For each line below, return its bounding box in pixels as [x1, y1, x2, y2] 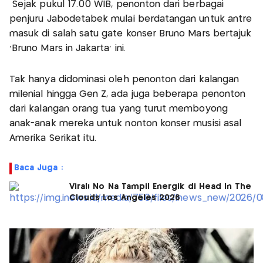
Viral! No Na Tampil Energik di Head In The [69, 183, 252, 191]
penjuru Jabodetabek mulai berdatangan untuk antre [9, 15, 252, 24]
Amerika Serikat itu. [9, 134, 100, 143]
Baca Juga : [14, 164, 63, 173]
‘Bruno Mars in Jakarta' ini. [9, 44, 129, 53]
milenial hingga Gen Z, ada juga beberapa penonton [9, 90, 246, 99]
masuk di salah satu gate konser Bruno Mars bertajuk [9, 29, 252, 39]
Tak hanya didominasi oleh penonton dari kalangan [9, 75, 240, 85]
